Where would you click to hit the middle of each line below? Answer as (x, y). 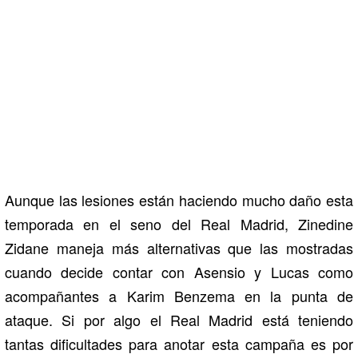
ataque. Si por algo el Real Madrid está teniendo (179, 319)
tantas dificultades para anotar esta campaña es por (179, 343)
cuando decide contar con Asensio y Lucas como (179, 271)
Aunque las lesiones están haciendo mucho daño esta (179, 199)
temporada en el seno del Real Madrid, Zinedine (179, 223)
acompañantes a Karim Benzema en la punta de (179, 295)
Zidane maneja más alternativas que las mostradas (179, 247)
